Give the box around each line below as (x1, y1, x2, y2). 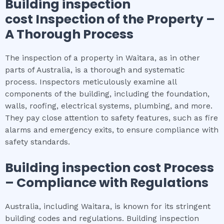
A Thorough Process (5, 25, 133, 43)
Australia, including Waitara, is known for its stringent (5, 201, 210, 211)
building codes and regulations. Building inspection (5, 213, 199, 223)
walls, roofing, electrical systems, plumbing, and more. (5, 101, 212, 110)
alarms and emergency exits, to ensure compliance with (5, 125, 218, 134)
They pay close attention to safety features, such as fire (5, 113, 218, 122)
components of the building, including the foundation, (5, 89, 209, 98)
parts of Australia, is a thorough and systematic (5, 65, 185, 74)
